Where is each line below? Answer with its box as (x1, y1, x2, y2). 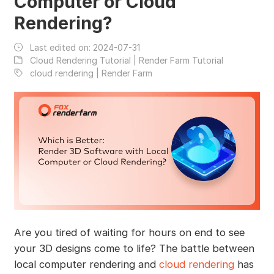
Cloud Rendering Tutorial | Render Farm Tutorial (29, 54, 223, 65)
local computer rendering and (13, 258, 159, 271)
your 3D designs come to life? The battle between (13, 242, 254, 255)
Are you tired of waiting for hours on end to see (13, 226, 245, 239)
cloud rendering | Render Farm (29, 67, 152, 78)
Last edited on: (29, 42, 93, 53)
